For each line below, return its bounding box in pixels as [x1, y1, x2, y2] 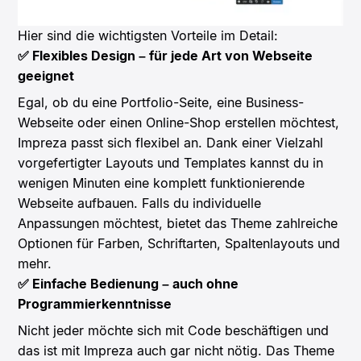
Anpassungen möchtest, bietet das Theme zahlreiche [18, 214, 338, 231]
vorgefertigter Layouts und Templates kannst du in [18, 154, 324, 171]
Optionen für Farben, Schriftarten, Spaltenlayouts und [18, 234, 341, 251]
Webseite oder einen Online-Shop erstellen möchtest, [18, 114, 340, 131]
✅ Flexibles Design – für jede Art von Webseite [18, 47, 313, 64]
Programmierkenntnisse [18, 295, 172, 312]
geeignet [18, 67, 75, 84]
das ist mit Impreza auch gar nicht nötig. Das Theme [18, 342, 335, 359]
